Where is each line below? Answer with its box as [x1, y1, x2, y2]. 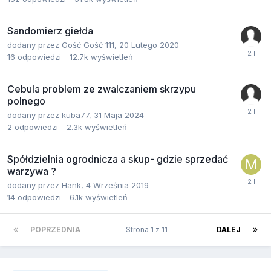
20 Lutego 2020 [119, 40, 179, 50]
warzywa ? [7, 165, 56, 177]
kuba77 [62, 110, 89, 120]
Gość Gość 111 [62, 40, 114, 50]
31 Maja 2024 [94, 110, 144, 120]
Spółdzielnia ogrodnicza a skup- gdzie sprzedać [7, 153, 228, 165]
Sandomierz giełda [7, 25, 93, 37]
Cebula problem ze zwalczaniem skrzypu [7, 83, 196, 95]
